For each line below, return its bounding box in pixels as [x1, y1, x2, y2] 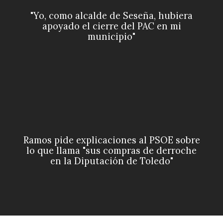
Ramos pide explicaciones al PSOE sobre [23, 134, 200, 146]
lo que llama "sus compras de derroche [26, 144, 197, 156]
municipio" [88, 30, 135, 42]
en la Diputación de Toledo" [50, 155, 173, 167]
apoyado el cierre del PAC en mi [42, 20, 181, 32]
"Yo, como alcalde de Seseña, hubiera [30, 9, 193, 21]
